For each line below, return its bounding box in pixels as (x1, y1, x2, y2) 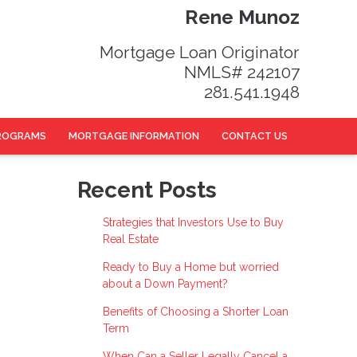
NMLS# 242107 (184, 61, 300, 82)
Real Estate (102, 232, 159, 245)
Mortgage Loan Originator (100, 41, 300, 62)
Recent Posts (77, 176, 217, 203)
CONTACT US (221, 130, 288, 143)
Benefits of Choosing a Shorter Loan (102, 304, 288, 318)
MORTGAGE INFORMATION (68, 130, 199, 143)
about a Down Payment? (102, 277, 228, 290)
